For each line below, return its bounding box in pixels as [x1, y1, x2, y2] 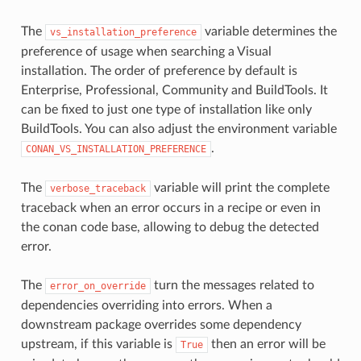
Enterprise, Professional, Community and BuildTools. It [20, 83, 328, 97]
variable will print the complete [150, 180, 330, 194]
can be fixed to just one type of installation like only [20, 102, 312, 116]
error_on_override [49, 280, 146, 292]
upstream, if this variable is [20, 337, 176, 351]
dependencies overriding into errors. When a [20, 298, 272, 312]
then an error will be [207, 337, 326, 351]
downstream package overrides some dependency [20, 317, 301, 331]
